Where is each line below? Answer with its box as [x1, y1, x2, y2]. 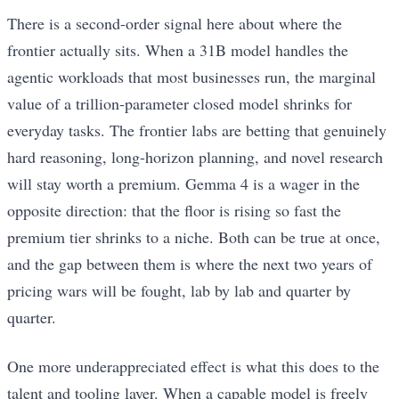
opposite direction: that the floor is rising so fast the [7, 199, 341, 222]
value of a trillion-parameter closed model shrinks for [7, 93, 352, 115]
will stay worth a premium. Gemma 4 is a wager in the [7, 173, 360, 195]
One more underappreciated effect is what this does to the [7, 354, 379, 377]
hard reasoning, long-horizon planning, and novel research [7, 146, 383, 168]
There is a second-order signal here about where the [7, 12, 342, 35]
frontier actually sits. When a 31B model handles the [7, 39, 348, 61]
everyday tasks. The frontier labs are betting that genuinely [7, 119, 387, 142]
